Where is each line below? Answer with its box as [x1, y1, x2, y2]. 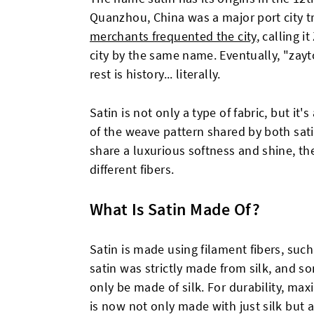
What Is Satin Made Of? [90, 199, 261, 220]
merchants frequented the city [90, 28, 257, 45]
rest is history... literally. [90, 66, 221, 83]
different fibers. [90, 161, 175, 178]
